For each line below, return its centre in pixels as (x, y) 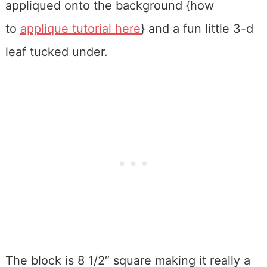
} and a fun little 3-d (197, 29)
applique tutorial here (80, 29)
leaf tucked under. (56, 52)
